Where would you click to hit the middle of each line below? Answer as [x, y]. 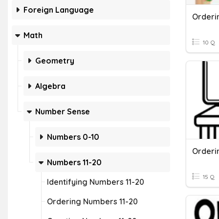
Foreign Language [59, 10]
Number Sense [63, 111]
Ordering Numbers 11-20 [92, 201]
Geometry [55, 61]
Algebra [50, 86]
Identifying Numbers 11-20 [96, 182]
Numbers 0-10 [73, 137]
